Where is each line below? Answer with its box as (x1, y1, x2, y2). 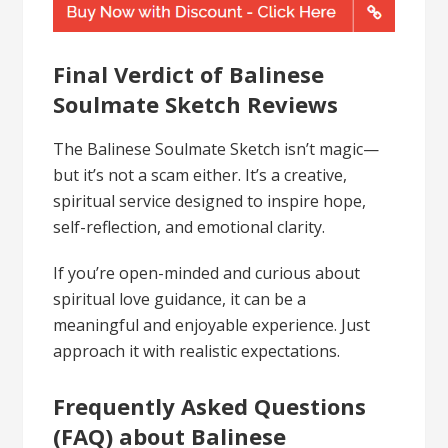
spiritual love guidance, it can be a (53, 288, 307, 311)
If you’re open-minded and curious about (53, 262, 361, 285)
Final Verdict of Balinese (53, 59, 325, 90)
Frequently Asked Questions (53, 391, 367, 422)
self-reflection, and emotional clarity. (53, 216, 326, 239)
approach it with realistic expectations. (53, 340, 341, 363)
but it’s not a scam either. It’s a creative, (53, 164, 348, 187)
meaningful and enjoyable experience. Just (53, 314, 371, 337)
